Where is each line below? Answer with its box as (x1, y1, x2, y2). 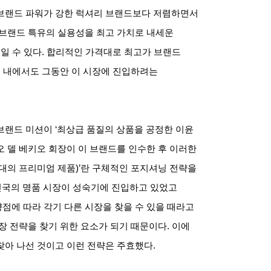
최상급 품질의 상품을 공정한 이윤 (57, 124, 194, 134)
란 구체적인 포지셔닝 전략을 (80, 163, 197, 173)
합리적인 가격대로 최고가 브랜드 (47, 47, 181, 57)
